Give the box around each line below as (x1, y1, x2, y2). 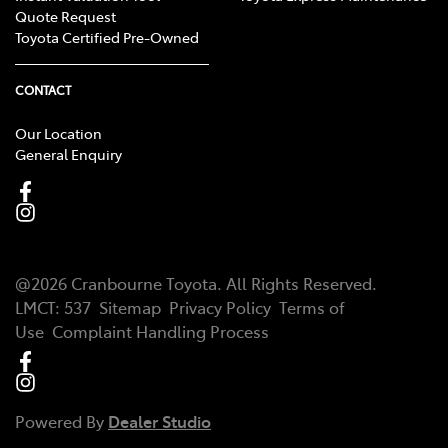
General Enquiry (15, 144, 122, 165)
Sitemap (99, 296, 161, 319)
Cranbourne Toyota (71, 272, 217, 295)
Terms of (279, 296, 345, 319)
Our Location (15, 123, 102, 144)
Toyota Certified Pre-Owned (15, 27, 199, 48)
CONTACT (15, 82, 71, 99)
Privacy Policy (169, 296, 271, 319)
